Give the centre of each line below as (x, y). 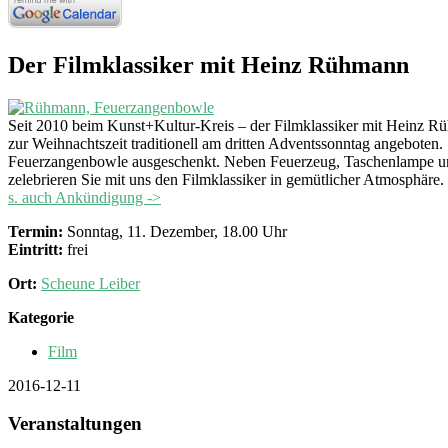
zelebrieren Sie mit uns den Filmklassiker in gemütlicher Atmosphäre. (226, 179)
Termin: (35, 231)
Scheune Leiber (90, 283)
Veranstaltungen (75, 424)
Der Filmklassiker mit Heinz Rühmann (208, 64)
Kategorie (41, 317)
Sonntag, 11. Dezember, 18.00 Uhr (175, 231)
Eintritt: (35, 249)
